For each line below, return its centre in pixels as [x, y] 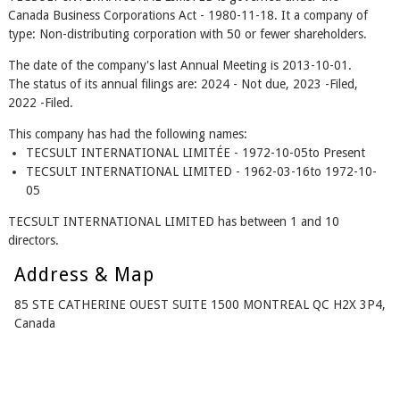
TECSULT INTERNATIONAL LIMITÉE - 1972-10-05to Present [195, 153]
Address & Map [84, 275]
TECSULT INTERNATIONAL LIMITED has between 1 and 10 [173, 222]
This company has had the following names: [127, 134]
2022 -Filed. [40, 103]
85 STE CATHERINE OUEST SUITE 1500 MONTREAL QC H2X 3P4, [200, 305]
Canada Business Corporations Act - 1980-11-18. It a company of [187, 16]
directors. [33, 241]
